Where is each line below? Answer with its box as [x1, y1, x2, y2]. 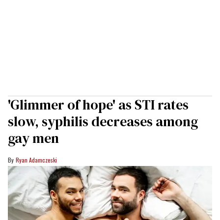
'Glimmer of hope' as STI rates [8, 95, 189, 114]
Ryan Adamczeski [16, 155, 57, 164]
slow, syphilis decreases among [8, 111, 198, 131]
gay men [8, 128, 59, 147]
